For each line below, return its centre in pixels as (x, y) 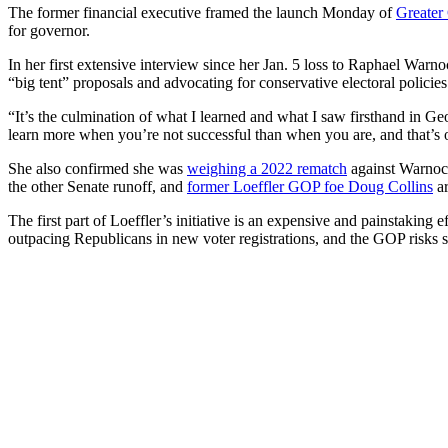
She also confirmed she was (97, 169)
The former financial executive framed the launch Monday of (202, 13)
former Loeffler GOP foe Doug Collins (310, 187)
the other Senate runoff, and (97, 187)
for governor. (49, 31)
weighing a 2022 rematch (267, 169)
